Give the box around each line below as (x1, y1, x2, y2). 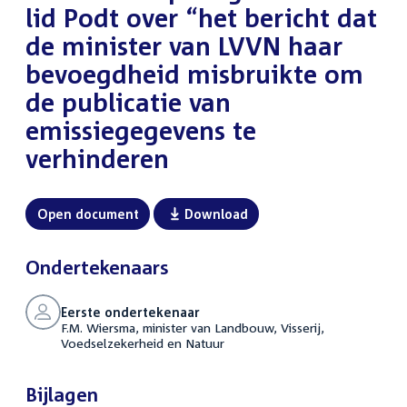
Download (184, 205, 248, 222)
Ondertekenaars (25, 254, 169, 279)
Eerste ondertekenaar (60, 303, 200, 320)
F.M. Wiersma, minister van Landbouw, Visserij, (60, 319, 324, 335)
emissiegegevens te (25, 114, 256, 145)
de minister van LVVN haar (25, 30, 342, 61)
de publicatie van (25, 86, 231, 117)
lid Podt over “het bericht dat (25, 2, 377, 33)
